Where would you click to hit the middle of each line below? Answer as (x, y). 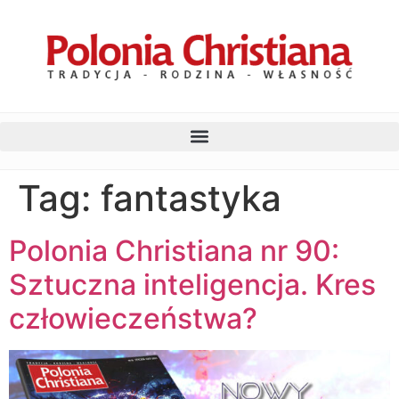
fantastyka (191, 198)
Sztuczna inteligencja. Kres (192, 284)
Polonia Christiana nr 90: (174, 250)
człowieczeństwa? (133, 318)
